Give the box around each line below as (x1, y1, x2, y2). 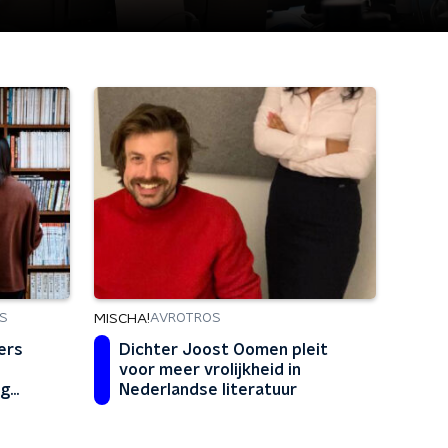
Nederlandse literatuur (119, 381, 297, 398)
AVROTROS (150, 312, 220, 325)
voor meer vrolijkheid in (119, 361, 301, 378)
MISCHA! (94, 311, 150, 326)
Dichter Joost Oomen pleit (119, 341, 328, 358)
